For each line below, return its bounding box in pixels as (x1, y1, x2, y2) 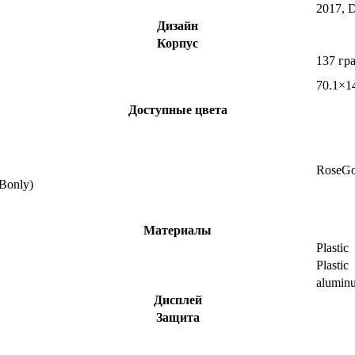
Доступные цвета (128, 103, 227, 117)
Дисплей (153, 293, 202, 307)
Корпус (157, 36, 198, 51)
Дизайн (157, 19, 198, 33)
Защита (155, 311, 200, 325)
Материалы (143, 223, 212, 238)
